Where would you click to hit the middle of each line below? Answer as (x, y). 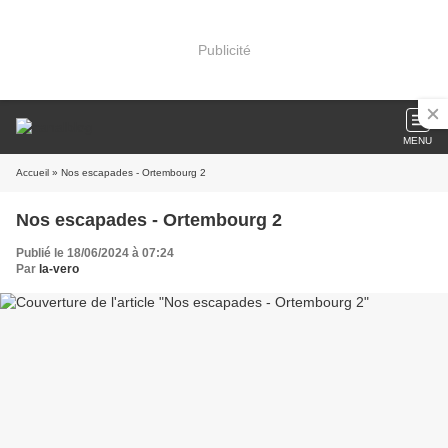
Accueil (32, 172)
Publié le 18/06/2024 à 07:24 (95, 253)
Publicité (224, 49)
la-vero (59, 269)
